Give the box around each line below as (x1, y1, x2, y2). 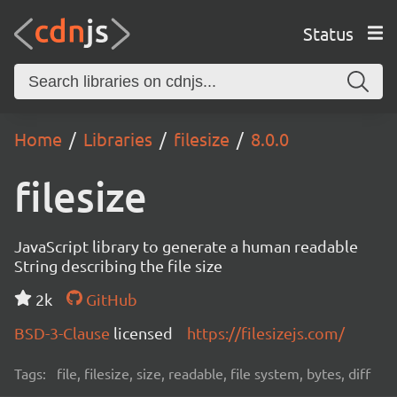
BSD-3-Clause (14, 323, 113, 342)
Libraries (83, 128, 152, 150)
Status (302, 21, 354, 44)
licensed (113, 323, 173, 342)
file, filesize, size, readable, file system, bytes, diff (57, 364, 370, 382)
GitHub (82, 290, 137, 308)
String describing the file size (14, 256, 222, 275)
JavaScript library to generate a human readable (14, 237, 358, 255)
